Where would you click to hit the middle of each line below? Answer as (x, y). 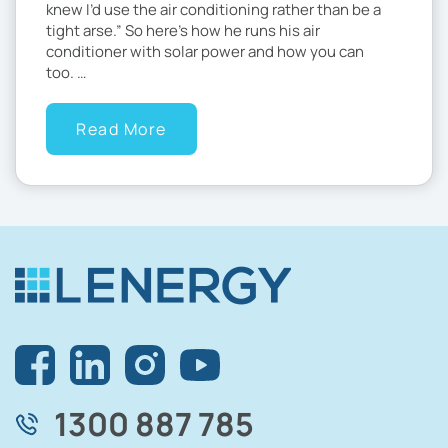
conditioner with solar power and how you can (205, 52)
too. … (66, 73)
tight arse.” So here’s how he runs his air (183, 31)
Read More (121, 129)
